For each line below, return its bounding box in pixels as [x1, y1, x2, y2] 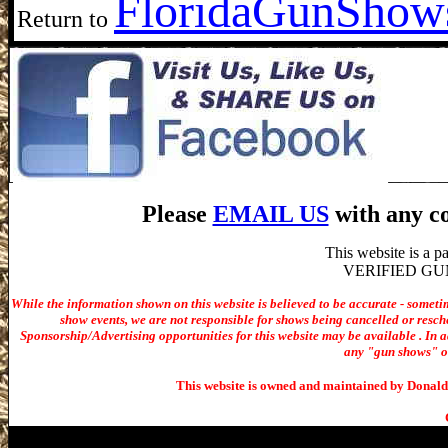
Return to [17, 6, 114, 32]
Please [141, 201, 213, 227]
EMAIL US [212, 201, 329, 227]
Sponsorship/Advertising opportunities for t [16, 328, 259, 343]
